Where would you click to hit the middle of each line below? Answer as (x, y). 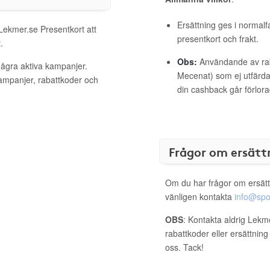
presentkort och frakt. (218, 39)
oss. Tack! (184, 247)
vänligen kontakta (200, 196)
